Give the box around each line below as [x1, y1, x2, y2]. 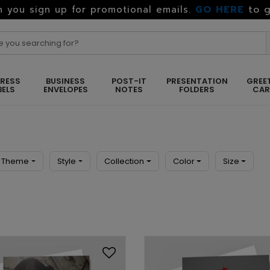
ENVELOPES [43, 84, 88, 95]
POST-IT [111, 75, 146, 87]
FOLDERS [179, 84, 215, 95]
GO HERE [195, 2, 244, 17]
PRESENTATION [166, 75, 228, 87]
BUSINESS [46, 75, 86, 87]
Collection [104, 155, 145, 167]
